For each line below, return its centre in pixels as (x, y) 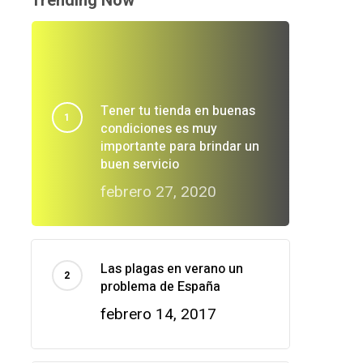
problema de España (160, 287)
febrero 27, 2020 (158, 192)
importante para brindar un (179, 147)
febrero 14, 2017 (158, 314)
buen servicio (139, 165)
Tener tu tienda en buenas (177, 111)
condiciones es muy (158, 129)
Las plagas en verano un (171, 269)
